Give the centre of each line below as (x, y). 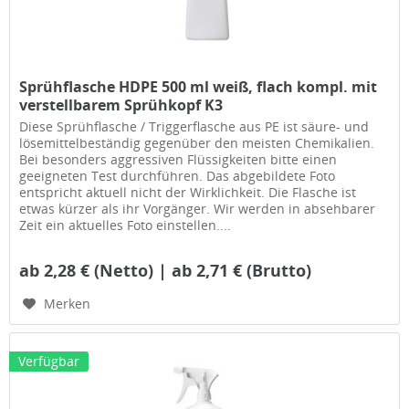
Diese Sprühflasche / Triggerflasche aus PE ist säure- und (194, 126)
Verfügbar (49, 362)
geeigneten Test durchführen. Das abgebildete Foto (178, 175)
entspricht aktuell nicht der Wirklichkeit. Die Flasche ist (188, 192)
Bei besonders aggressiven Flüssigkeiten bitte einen (178, 159)
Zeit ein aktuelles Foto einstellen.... (126, 225)
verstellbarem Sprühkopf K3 (121, 105)
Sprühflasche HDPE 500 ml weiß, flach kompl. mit (199, 86)
